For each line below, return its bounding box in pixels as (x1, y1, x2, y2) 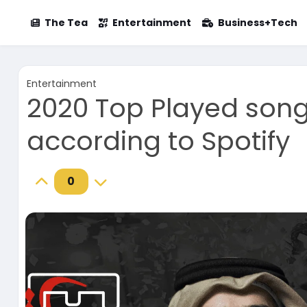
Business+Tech (217, 16, 297, 29)
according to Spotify (26, 123, 290, 159)
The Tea (44, 16, 88, 29)
